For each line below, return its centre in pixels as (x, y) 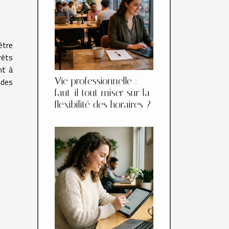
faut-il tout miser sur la (102, 93)
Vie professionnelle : (96, 81)
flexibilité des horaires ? (103, 105)
